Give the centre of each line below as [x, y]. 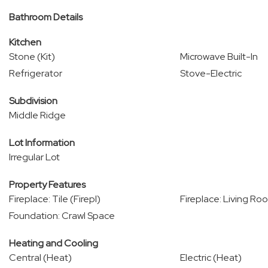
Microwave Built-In [219, 57]
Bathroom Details [46, 17]
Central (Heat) [40, 258]
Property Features [47, 185]
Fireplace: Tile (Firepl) [55, 199]
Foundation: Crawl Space [62, 216]
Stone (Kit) [32, 57]
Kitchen [25, 42]
